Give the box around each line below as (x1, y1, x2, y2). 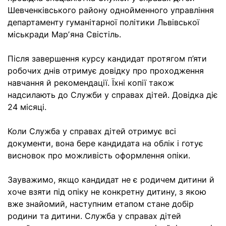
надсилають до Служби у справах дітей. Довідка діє (8, 90, 218, 100)
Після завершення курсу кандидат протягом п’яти (8, 53, 207, 64)
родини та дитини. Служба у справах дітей (8, 211, 181, 221)
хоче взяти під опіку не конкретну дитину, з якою (8, 187, 206, 197)
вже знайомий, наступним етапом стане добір (8, 199, 194, 209)
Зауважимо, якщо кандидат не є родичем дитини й (8, 175, 214, 185)
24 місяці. (8, 102, 46, 112)
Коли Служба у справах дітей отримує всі (8, 126, 176, 136)
